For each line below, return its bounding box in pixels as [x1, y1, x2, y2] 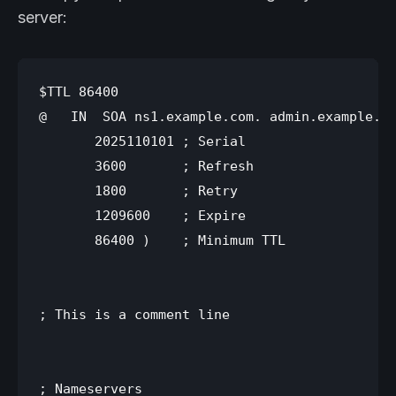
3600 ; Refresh [39, 158, 254, 174]
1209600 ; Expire [39, 208, 246, 224]
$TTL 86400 [39, 84, 118, 100]
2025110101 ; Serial [39, 133, 246, 149]
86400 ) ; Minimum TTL [39, 232, 286, 248]
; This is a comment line [39, 307, 230, 323]
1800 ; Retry [39, 183, 238, 199]
